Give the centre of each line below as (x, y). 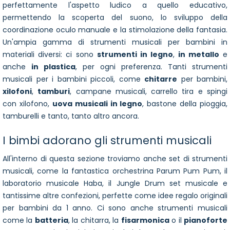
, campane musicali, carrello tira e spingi (149, 92)
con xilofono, (27, 104)
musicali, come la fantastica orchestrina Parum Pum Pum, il (115, 171)
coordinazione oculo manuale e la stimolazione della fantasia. (115, 30)
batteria (51, 221)
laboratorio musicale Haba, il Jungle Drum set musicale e (115, 184)
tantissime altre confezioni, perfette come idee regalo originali (115, 196)
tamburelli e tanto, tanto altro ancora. (71, 116)
